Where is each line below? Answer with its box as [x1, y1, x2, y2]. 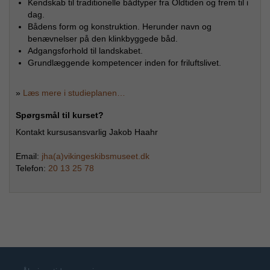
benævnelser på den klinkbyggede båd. [28, 34, 178, 44]
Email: [16, 151, 42, 162]
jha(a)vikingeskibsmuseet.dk [42, 151, 149, 162]
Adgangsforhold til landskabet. [28, 46, 143, 56]
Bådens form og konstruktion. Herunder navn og [28, 22, 212, 32]
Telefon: [16, 163, 48, 174]
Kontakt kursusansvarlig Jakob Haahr [16, 127, 158, 137]
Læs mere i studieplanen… [23, 88, 125, 98]
